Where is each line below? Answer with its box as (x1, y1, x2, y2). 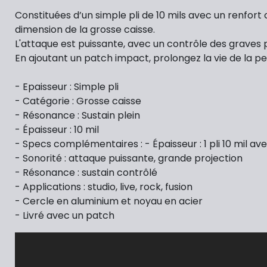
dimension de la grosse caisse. (15, 22, 157, 36)
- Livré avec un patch (15, 208, 114, 222)
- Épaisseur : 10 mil (15, 122, 99, 136)
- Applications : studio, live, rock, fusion (15, 179, 193, 194)
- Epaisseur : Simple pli (15, 79, 119, 94)
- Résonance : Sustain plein (15, 108, 140, 122)
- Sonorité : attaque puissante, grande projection (15, 151, 243, 165)
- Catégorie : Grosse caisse (15, 94, 141, 108)
